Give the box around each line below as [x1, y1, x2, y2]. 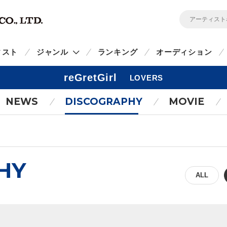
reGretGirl [64, 72, 117, 83]
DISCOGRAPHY [64, 96, 142, 107]
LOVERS [129, 73, 163, 82]
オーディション [156, 48, 212, 56]
